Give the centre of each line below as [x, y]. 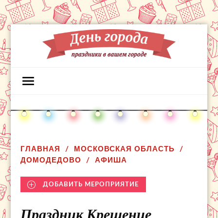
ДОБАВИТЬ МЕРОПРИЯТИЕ [91, 185]
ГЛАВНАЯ [41, 149]
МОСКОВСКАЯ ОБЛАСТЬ [125, 149]
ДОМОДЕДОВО [51, 160]
